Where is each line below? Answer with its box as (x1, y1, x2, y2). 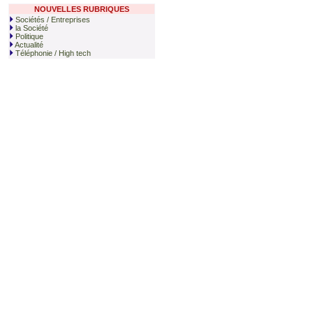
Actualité (13, 41, 43, 49)
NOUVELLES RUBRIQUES (34, 5, 129, 13)
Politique (13, 32, 43, 41)
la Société (13, 24, 48, 32)
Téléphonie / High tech (13, 49, 91, 57)
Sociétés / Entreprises (13, 15, 90, 24)
